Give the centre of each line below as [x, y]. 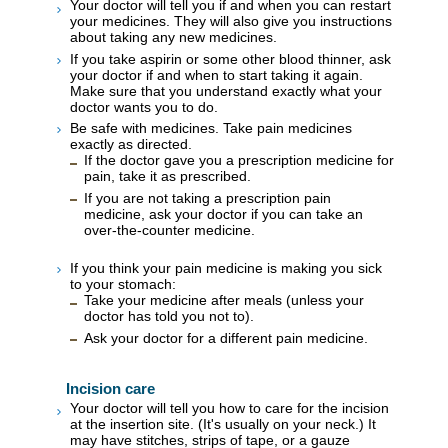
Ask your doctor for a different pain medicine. [226, 338]
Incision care [110, 388]
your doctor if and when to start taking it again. [216, 74]
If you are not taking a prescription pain [207, 198]
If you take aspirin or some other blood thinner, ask [230, 58]
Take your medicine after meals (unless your [224, 300]
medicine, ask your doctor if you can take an [223, 214]
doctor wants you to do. [144, 106]
